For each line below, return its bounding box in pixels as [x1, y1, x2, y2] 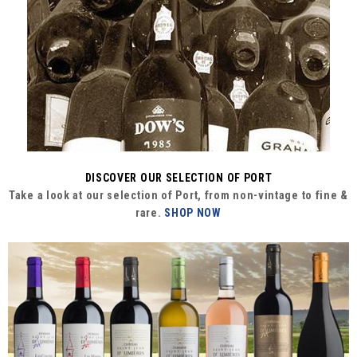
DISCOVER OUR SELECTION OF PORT [84, 171, 273, 185]
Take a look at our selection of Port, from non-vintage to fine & [9, 189, 348, 202]
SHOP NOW [161, 206, 222, 220]
